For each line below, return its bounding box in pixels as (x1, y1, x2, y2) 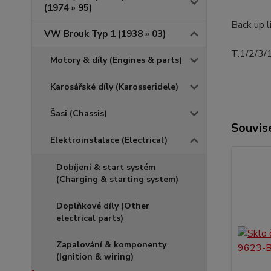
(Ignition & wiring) (56, 251, 134, 263)
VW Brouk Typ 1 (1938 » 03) (44, 28, 166, 40)
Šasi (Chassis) (50, 108, 107, 119)
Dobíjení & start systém (56, 162, 155, 173)
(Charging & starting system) (56, 174, 178, 185)
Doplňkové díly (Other (56, 200, 149, 212)
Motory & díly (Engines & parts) (50, 54, 182, 66)
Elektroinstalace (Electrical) (50, 134, 168, 146)
